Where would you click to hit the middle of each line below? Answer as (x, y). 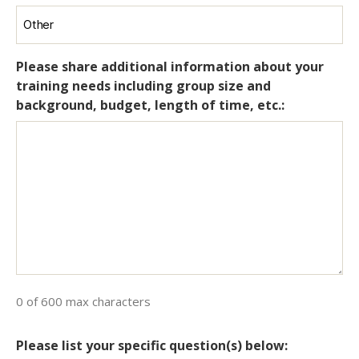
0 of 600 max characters (83, 302)
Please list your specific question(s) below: (152, 346)
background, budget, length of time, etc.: (150, 105)
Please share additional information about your (170, 67)
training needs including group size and (143, 86)
